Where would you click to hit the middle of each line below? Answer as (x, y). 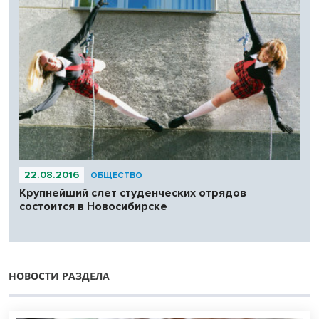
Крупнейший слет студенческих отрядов (133, 193)
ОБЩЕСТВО (116, 176)
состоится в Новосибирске (93, 207)
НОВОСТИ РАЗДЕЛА (59, 276)
